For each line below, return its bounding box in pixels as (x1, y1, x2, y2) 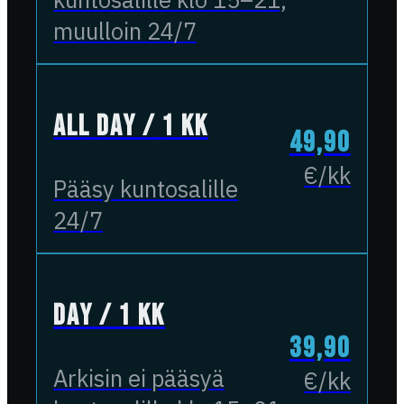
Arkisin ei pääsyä (53, 363, 225, 394)
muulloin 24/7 (53, 15, 197, 46)
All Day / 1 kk (53, 108, 209, 144)
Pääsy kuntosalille (53, 173, 239, 204)
